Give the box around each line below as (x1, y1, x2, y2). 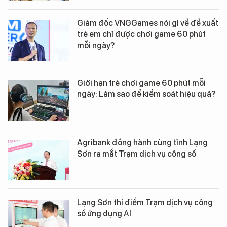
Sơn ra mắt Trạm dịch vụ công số (77, 148, 196, 159)
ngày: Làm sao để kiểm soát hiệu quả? (77, 89, 215, 99)
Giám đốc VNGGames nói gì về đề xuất (77, 18, 218, 28)
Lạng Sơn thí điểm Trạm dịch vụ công (77, 197, 213, 207)
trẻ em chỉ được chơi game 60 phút (77, 29, 206, 39)
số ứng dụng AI (77, 208, 131, 218)
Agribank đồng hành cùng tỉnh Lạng (77, 137, 208, 147)
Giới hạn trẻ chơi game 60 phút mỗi (77, 78, 206, 88)
